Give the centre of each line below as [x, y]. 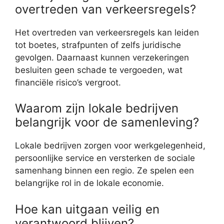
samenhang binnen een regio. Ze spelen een [104, 171]
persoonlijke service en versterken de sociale [105, 158]
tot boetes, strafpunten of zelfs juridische [98, 45]
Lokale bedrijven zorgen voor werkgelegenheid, [110, 146]
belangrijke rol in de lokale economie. [89, 183]
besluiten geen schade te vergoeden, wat [99, 70]
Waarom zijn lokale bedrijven [97, 108]
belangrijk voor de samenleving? [107, 122]
